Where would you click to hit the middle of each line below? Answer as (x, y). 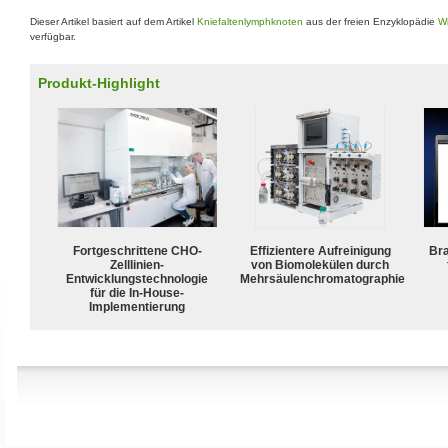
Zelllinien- (137, 264)
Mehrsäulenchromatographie (322, 278)
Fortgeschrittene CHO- (137, 250)
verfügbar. (53, 36)
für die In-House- (137, 292)
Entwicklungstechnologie (137, 278)
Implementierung (137, 306)
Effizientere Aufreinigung (320, 250)
